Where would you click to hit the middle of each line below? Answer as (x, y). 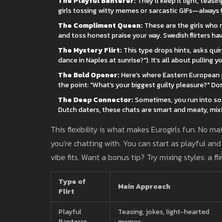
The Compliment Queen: (100, 25)
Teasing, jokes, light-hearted (164, 212)
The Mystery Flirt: (90, 50)
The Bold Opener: (89, 75)
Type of (72, 181)
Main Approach (144, 186)
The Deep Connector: (96, 100)
